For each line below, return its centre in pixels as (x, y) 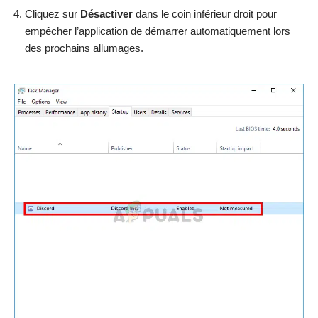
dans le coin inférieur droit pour (205, 14)
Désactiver (106, 14)
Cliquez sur (53, 14)
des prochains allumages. (84, 48)
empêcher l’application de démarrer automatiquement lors (158, 31)
